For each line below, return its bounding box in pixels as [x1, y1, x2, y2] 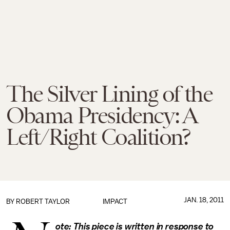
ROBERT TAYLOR [16, 198, 70, 205]
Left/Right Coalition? [6, 124, 190, 150]
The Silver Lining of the [6, 81, 213, 107]
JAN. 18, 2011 [183, 196, 224, 204]
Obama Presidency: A [6, 103, 197, 128]
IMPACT [102, 198, 127, 205]
